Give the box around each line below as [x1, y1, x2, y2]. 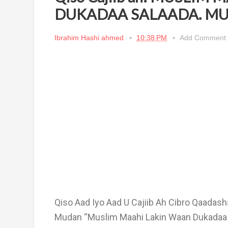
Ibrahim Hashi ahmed [54, 34, 124, 42]
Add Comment [180, 34, 226, 42]
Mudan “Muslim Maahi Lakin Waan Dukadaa [54, 212, 227, 222]
